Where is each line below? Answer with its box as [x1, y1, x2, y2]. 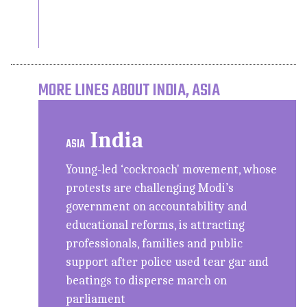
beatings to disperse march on [66, 273, 228, 288]
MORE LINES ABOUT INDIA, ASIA [38, 77, 221, 104]
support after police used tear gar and [66, 254, 269, 269]
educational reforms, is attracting [66, 217, 245, 232]
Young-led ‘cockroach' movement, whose [66, 162, 278, 177]
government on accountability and [66, 199, 248, 214]
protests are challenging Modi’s [66, 180, 234, 195]
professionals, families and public [66, 236, 243, 251]
